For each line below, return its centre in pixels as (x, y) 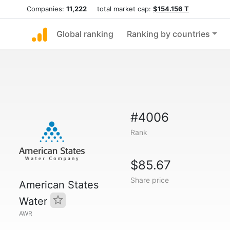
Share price (149, 180)
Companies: (46, 9)
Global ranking (85, 34)
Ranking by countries (168, 34)
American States (59, 185)
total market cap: (120, 9)
